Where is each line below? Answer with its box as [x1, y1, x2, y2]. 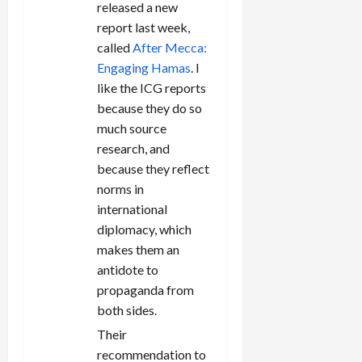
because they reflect [97, 160, 209, 176]
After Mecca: [133, 39, 207, 55]
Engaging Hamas [97, 59, 191, 75]
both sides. [97, 301, 157, 318]
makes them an [97, 241, 179, 257]
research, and [97, 140, 170, 156]
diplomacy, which [97, 221, 192, 237]
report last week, [97, 19, 190, 35]
